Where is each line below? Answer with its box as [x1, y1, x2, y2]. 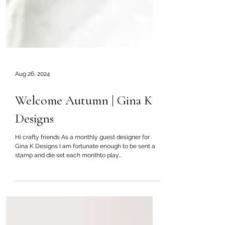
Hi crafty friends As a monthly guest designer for [15, 189, 150, 196]
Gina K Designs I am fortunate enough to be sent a [15, 198, 155, 205]
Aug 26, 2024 [15, 126, 50, 133]
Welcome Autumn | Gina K [15, 148, 153, 163]
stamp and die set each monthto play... [15, 207, 122, 214]
